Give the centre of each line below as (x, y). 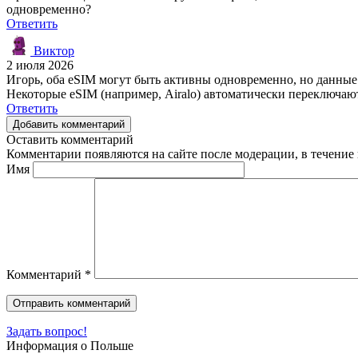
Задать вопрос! (47, 331)
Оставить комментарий (70, 139)
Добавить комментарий (69, 124)
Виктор (52, 50)
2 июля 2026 (40, 65)
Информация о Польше (70, 345)
